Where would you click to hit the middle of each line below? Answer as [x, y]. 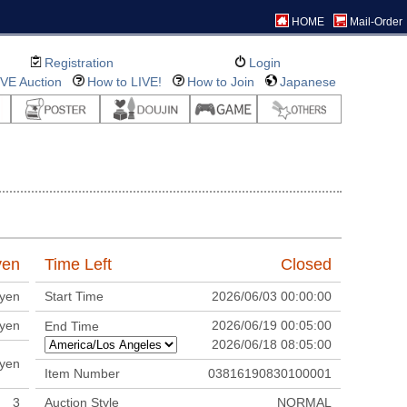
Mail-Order [376, 22]
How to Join [221, 82]
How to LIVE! [124, 82]
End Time [72, 326]
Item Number [83, 373]
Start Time [74, 296]
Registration [79, 63]
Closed [307, 264]
